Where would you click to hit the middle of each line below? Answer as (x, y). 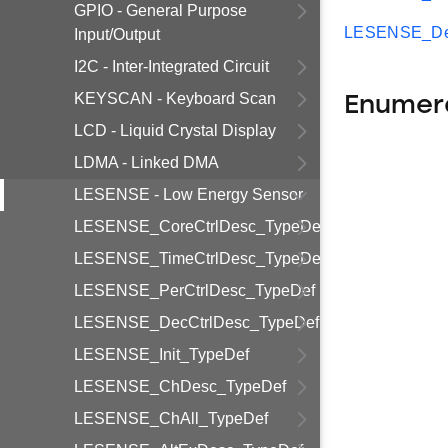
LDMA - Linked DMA (146, 162)
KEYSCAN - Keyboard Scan (175, 98)
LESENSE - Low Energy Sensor (188, 194)
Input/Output (117, 34)
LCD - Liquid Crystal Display (175, 130)
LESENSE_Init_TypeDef (161, 354)
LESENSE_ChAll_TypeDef (171, 418)
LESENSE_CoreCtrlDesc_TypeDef (199, 226)
